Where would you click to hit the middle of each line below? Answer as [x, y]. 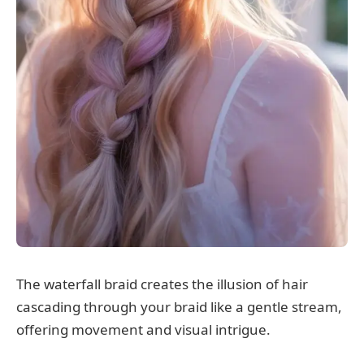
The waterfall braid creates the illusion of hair [162, 284]
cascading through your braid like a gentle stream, [179, 307]
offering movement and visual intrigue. [143, 330]
